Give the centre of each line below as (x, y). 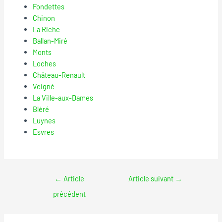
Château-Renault (59, 75)
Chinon (44, 18)
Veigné (44, 86)
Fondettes (49, 6)
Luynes (44, 120)
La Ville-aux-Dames (63, 97)
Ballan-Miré (50, 40)
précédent (70, 194)
